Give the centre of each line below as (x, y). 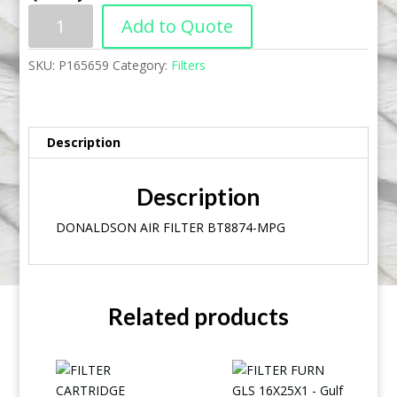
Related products (198, 317)
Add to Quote (178, 27)
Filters (189, 66)
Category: (142, 66)
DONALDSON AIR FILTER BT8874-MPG (171, 228)
